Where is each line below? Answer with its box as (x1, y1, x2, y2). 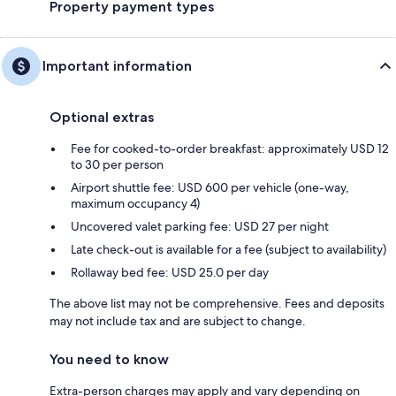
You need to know (49, 350, 169, 368)
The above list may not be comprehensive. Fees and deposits (49, 294, 385, 311)
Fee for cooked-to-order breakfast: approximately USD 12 (71, 140, 389, 156)
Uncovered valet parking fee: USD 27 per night (71, 217, 329, 234)
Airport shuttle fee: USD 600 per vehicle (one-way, (71, 179, 349, 195)
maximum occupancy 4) (71, 194, 200, 211)
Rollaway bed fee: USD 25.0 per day (71, 263, 269, 280)
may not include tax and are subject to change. (49, 312, 306, 329)
